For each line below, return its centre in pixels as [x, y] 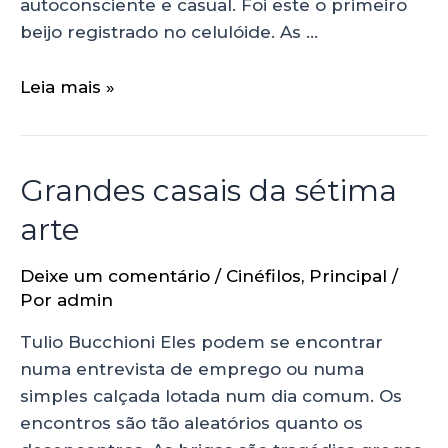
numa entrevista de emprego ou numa [192, 368]
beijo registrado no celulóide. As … [169, 32]
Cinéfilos [263, 275]
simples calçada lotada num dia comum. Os [211, 395]
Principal [348, 275]
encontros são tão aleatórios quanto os [191, 422]
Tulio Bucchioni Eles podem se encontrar [201, 341]
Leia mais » [67, 86]
